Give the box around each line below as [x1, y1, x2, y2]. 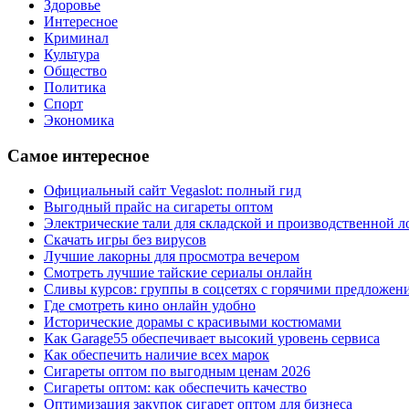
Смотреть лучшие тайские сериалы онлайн [44, 265, 312, 281]
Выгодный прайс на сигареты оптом [44, 199, 273, 215]
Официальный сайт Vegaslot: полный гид [44, 183, 301, 199]
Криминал [44, 30, 109, 46]
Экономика [44, 112, 114, 128]
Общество [44, 63, 107, 79]
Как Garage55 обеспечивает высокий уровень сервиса [44, 330, 380, 347]
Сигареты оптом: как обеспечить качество [44, 380, 307, 396]
